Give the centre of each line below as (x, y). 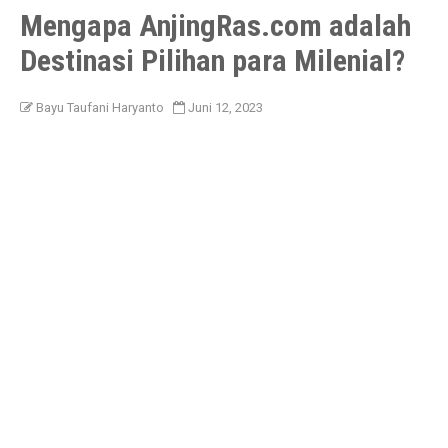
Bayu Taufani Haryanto (100, 108)
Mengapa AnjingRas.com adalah (216, 26)
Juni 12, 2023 (226, 108)
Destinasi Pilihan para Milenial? (213, 61)
